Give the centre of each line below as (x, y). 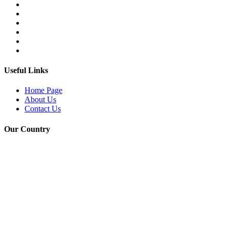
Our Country (27, 129)
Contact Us (43, 109)
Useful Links (26, 71)
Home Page (43, 90)
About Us (40, 100)
